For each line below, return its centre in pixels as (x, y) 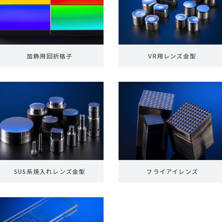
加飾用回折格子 (50, 55)
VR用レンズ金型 (172, 55)
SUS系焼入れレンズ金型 (50, 171)
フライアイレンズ (172, 171)
